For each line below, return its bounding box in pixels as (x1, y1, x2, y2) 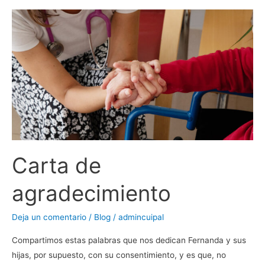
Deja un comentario (12, 212, 86, 222)
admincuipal (118, 212, 164, 222)
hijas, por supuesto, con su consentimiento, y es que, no (12, 250, 226, 260)
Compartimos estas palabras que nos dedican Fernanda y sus (12, 235, 246, 245)
